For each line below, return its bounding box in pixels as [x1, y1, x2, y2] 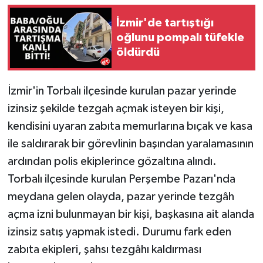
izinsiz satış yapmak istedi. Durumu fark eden [7, 226, 231, 238]
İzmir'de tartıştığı [116, 16, 214, 29]
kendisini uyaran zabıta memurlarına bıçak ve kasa [7, 120, 252, 133]
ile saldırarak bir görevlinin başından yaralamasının [7, 138, 254, 150]
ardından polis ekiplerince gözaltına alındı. [7, 156, 217, 168]
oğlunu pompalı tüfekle [116, 31, 244, 43]
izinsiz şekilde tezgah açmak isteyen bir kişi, [7, 103, 224, 115]
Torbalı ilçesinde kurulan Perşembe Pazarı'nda [7, 173, 235, 186]
